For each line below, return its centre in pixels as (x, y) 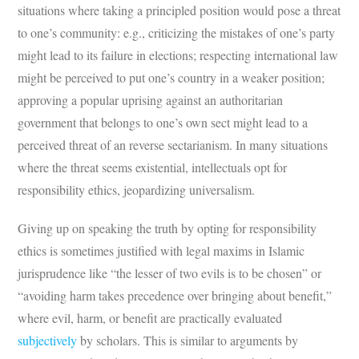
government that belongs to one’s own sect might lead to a (163, 122)
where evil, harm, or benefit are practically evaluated (150, 317)
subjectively (48, 340)
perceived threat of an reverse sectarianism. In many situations (173, 144)
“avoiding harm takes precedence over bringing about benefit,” (175, 295)
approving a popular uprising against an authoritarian (151, 99)
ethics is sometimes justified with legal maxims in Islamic (161, 250)
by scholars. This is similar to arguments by (188, 340)
